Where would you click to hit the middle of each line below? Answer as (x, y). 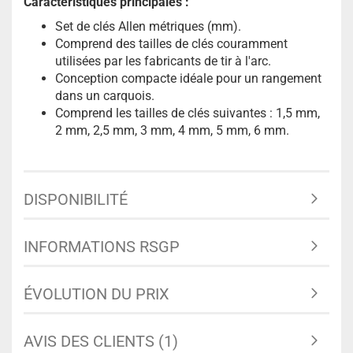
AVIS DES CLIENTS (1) (101, 341)
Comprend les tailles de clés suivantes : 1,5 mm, (188, 113)
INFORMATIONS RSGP (102, 247)
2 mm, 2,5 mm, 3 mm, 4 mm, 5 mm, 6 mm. (172, 130)
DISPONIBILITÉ (76, 199)
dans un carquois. (105, 96)
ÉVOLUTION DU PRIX (97, 294)
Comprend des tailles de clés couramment (171, 44)
